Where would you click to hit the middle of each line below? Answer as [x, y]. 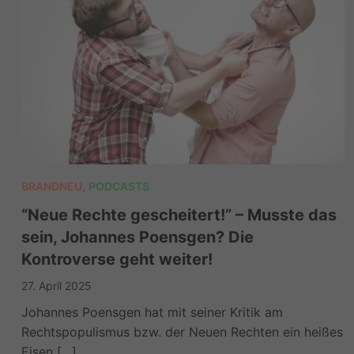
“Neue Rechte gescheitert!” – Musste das [179, 215]
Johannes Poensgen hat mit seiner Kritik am [152, 312]
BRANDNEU [51, 186]
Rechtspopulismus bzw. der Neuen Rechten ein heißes [182, 331]
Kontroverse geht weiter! [117, 259]
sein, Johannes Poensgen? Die [137, 237]
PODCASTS [119, 186]
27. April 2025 [56, 285]
